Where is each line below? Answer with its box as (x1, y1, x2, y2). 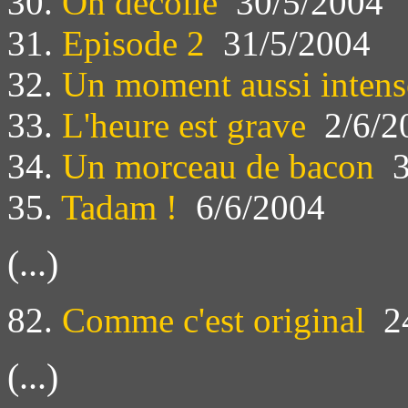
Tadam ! (61, 187, 178, 227)
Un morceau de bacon (62, 146, 374, 186)
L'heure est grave (62, 105, 306, 145)
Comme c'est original (62, 300, 365, 340)
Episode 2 (62, 23, 205, 63)
